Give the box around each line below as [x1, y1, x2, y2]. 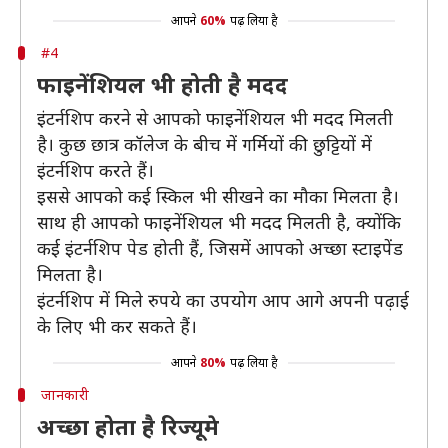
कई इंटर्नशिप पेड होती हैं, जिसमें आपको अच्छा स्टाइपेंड [37, 236, 403, 260]
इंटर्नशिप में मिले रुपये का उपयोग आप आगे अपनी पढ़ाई [37, 288, 409, 312]
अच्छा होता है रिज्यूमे [37, 411, 219, 441]
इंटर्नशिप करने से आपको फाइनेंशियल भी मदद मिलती [37, 106, 393, 130]
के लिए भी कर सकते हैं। [37, 314, 197, 338]
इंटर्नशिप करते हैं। [37, 158, 154, 182]
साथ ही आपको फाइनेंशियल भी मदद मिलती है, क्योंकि [37, 210, 401, 234]
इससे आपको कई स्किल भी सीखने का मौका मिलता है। [37, 184, 399, 208]
